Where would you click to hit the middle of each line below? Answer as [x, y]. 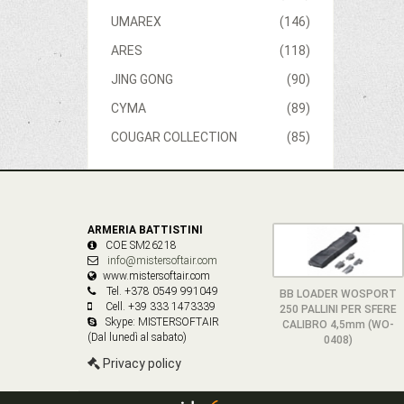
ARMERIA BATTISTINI [145, 230]
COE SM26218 [140, 245]
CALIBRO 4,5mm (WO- [338, 324]
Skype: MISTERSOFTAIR [161, 321]
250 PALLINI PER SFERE [338, 309]
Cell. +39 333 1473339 [159, 306]
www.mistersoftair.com [156, 275]
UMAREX [136, 21]
